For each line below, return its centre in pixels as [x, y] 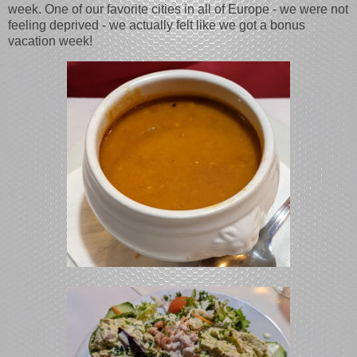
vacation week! [50, 41]
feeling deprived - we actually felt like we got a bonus [157, 25]
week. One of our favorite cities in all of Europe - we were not [178, 9]
